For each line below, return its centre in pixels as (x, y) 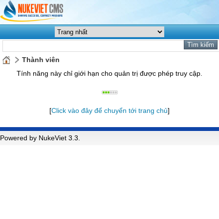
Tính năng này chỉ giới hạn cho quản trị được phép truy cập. (109, 73)
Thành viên (41, 60)
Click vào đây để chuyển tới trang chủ (109, 110)
